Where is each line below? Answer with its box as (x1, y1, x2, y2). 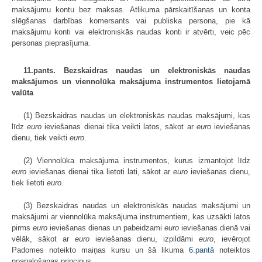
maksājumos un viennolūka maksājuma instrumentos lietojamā (12, 77, 250, 87)
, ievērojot (213, 235, 250, 244)
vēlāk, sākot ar (12, 235, 75, 244)
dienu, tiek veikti (12, 133, 70, 143)
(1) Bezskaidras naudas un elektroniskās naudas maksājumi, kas (23, 111, 250, 120)
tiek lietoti (12, 178, 47, 188)
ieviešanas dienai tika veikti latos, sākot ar (42, 122, 196, 132)
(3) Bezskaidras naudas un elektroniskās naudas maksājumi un (23, 201, 250, 211)
